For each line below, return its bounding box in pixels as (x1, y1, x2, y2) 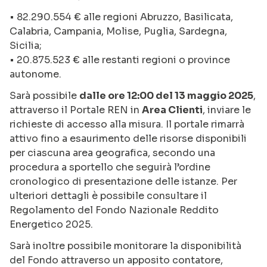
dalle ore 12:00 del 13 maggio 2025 (79, 89, 253, 102)
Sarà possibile (10, 89, 79, 102)
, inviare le (203, 103, 251, 116)
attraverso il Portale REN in (10, 103, 142, 116)
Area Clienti (142, 103, 203, 116)
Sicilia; (10, 39, 42, 52)
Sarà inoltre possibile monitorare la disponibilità (10, 239, 241, 252)
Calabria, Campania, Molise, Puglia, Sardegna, (10, 24, 227, 38)
